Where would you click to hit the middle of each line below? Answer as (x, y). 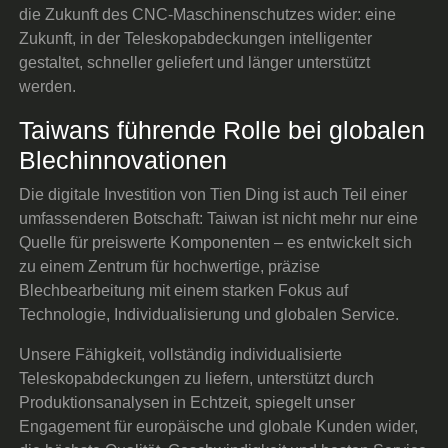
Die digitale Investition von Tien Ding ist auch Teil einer (213, 194)
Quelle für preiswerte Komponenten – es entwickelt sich (216, 242)
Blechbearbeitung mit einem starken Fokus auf (184, 290)
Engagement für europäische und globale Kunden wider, (219, 426)
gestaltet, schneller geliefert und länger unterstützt (195, 62)
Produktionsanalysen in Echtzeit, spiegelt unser (187, 402)
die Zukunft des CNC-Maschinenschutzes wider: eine (208, 14)
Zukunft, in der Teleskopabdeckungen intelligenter (196, 38)
